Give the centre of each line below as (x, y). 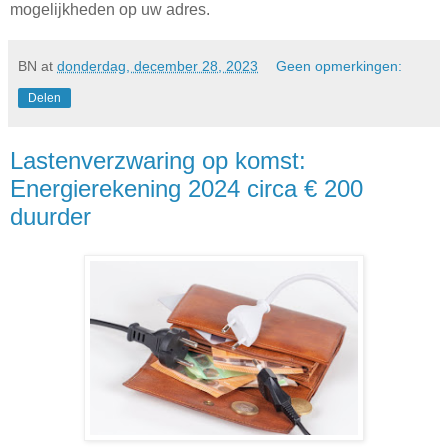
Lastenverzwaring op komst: (158, 160)
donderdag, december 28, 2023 (157, 66)
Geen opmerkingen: (339, 66)
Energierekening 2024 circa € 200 (186, 188)
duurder (50, 216)
